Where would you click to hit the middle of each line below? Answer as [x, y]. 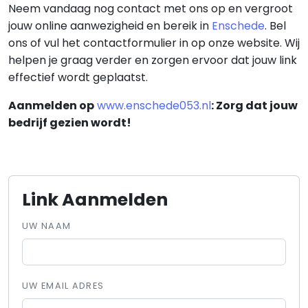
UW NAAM [47, 226]
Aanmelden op [51, 106]
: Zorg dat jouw [254, 106]
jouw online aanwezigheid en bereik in [110, 26]
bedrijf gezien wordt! [70, 123]
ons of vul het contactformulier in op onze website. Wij [154, 43]
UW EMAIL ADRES [63, 286]
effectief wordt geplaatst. [78, 77]
